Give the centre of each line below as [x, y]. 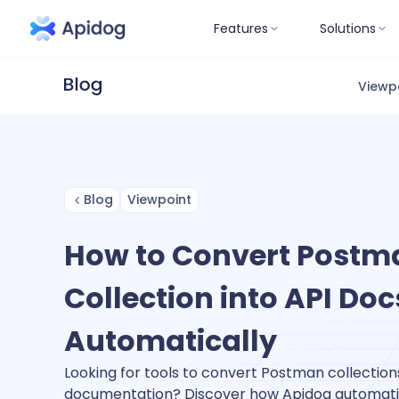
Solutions [348, 28]
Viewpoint [159, 199]
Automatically [171, 341]
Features [241, 28]
